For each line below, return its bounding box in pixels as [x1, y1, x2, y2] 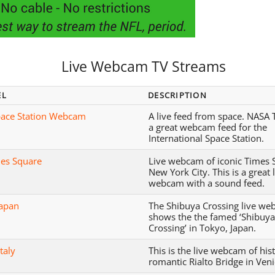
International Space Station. [149, 131, 265, 144]
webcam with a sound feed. [149, 176, 265, 189]
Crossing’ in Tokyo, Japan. [149, 221, 257, 234]
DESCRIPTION [147, 89, 207, 101]
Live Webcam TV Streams [61, 56, 226, 76]
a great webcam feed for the [149, 120, 268, 133]
